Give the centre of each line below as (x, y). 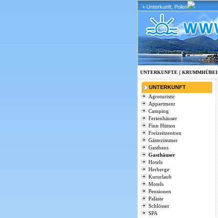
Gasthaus (158, 147)
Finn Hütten (162, 126)
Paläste (156, 199)
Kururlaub (160, 177)
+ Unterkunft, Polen (165, 7)
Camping (158, 111)
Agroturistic (162, 96)
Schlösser (159, 206)
